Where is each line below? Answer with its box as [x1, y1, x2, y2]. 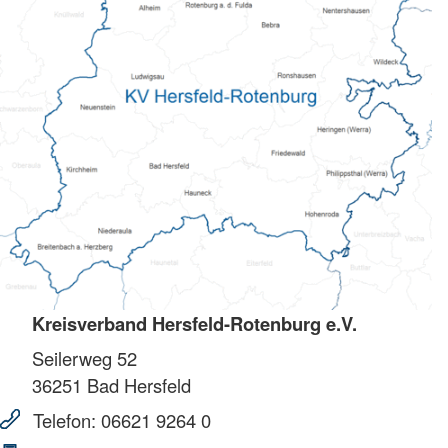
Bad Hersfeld [82, 371, 191, 398]
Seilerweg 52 [32, 344, 137, 371]
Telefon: [28, 406, 101, 433]
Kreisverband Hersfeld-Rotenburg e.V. [32, 309, 357, 337]
